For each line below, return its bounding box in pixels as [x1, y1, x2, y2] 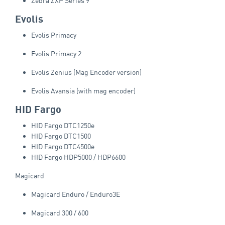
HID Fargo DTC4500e [31, 142, 94, 151]
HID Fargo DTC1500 [31, 131, 91, 140]
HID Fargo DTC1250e [31, 121, 94, 130]
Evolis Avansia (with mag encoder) [31, 86, 136, 95]
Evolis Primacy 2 [31, 49, 81, 58]
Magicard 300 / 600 [31, 208, 88, 217]
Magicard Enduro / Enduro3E [31, 189, 120, 198]
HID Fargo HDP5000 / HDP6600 [31, 152, 126, 161]
